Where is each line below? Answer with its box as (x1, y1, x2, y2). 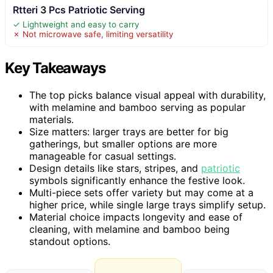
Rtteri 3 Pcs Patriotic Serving (13, 4, 145, 16)
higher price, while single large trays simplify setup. (29, 199, 266, 211)
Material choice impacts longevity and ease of (29, 211, 243, 224)
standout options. (29, 235, 110, 248)
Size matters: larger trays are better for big (29, 126, 229, 138)
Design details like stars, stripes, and (29, 162, 201, 175)
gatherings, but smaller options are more (29, 138, 217, 151)
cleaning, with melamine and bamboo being (29, 223, 230, 236)
